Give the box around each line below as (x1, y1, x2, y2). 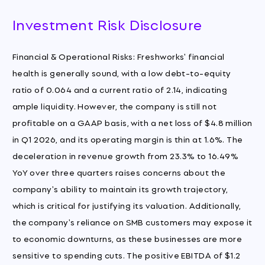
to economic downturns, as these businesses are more (12, 231, 243, 244)
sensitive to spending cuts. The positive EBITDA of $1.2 (12, 248, 241, 261)
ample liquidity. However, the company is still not (12, 99, 217, 112)
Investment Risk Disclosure (12, 13, 202, 35)
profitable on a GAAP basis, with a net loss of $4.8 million (12, 115, 253, 128)
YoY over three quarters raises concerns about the (12, 165, 226, 178)
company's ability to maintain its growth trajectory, (12, 182, 228, 195)
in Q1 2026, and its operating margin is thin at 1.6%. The (12, 132, 243, 145)
